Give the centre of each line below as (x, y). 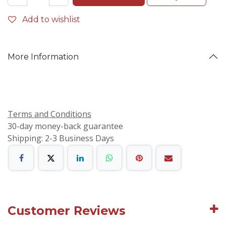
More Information (43, 56)
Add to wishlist (51, 19)
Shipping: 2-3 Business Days (61, 138)
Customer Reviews (67, 211)
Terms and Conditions (49, 114)
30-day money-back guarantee (65, 126)
